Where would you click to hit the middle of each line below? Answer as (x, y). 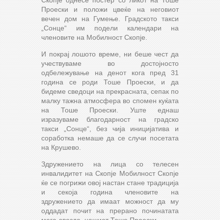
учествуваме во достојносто (110, 63)
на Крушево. (61, 147)
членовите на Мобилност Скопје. (94, 37)
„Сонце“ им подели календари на (110, 28)
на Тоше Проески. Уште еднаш (110, 110)
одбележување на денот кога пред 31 (110, 72)
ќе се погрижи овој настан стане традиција (110, 182)
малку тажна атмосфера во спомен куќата (110, 100)
